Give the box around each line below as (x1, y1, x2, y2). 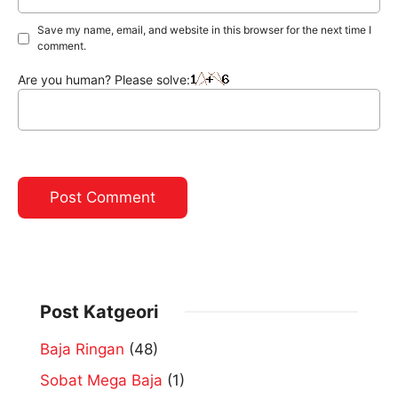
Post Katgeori (40, 301, 158, 323)
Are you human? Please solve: (18, 72, 190, 88)
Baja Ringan (40, 340, 124, 359)
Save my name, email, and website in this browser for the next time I (36, 23, 371, 37)
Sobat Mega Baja (40, 371, 163, 390)
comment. (36, 39, 86, 53)
